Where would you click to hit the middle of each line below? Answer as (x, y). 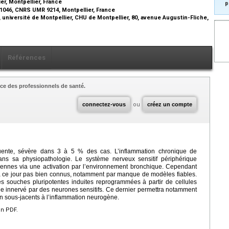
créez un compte (170, 104)
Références (27, 57)
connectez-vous (104, 104)
